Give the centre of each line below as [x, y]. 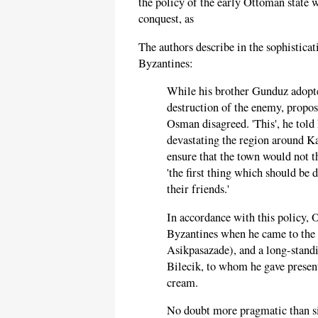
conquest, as [166, 19]
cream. [182, 282]
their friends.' [198, 189]
